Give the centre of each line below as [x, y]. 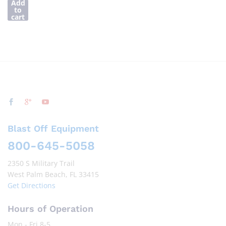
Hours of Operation [50, 208]
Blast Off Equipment [53, 128]
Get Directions [32, 185]
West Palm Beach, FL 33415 [53, 174]
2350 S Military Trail [41, 163]
